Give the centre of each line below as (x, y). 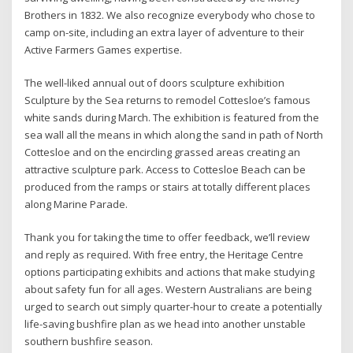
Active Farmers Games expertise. (104, 49)
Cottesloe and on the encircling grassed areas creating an (163, 152)
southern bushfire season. (89, 342)
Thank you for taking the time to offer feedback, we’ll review (167, 238)
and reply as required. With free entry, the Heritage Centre (164, 255)
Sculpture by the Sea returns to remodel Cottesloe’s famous (168, 100)
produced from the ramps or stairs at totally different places (168, 186)
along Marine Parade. (76, 204)
